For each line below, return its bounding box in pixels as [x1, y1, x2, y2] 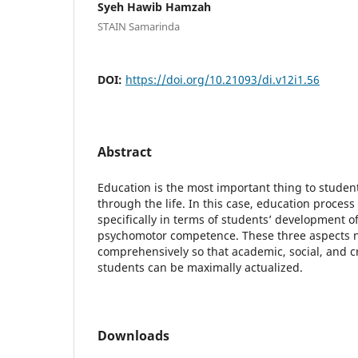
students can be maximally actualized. [97, 259, 303, 275]
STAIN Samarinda [97, 18, 180, 34]
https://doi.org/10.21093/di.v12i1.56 [125, 71, 320, 87]
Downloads [97, 326, 169, 344]
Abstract [97, 142, 152, 161]
